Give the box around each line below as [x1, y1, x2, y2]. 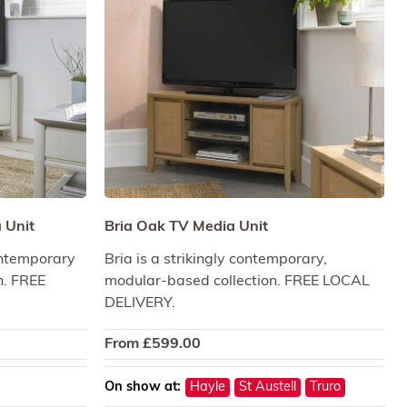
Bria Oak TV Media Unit [104, 219, 268, 234]
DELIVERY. [104, 295, 175, 311]
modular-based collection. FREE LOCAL [104, 273, 370, 289]
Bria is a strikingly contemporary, [104, 252, 327, 267]
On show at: [104, 380, 181, 394]
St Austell [238, 380, 296, 394]
